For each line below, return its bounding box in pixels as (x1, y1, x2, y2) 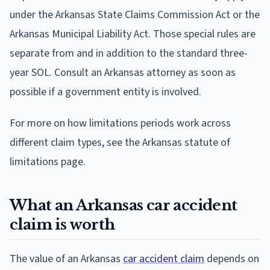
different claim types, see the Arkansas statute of (10, 134, 230, 150)
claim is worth (10, 215, 115, 233)
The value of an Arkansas (10, 251, 123, 266)
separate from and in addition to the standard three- (10, 45, 248, 61)
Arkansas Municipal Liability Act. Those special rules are (10, 26, 256, 42)
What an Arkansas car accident (10, 196, 237, 214)
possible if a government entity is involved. (10, 84, 201, 99)
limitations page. (10, 154, 86, 169)
